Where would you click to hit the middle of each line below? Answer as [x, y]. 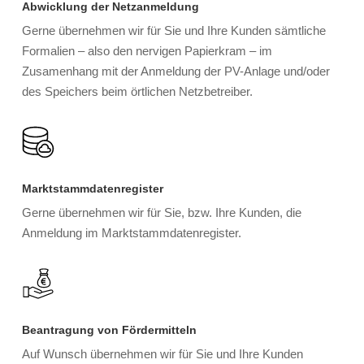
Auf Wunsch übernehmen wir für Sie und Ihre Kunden [163, 354]
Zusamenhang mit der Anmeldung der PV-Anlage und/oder [176, 71]
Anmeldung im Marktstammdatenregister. [132, 233]
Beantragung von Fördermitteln [110, 330]
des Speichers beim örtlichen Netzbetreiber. [138, 92]
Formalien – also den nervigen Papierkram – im [147, 51]
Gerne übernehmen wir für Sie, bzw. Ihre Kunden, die [162, 213]
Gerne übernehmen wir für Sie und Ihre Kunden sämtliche [174, 31]
